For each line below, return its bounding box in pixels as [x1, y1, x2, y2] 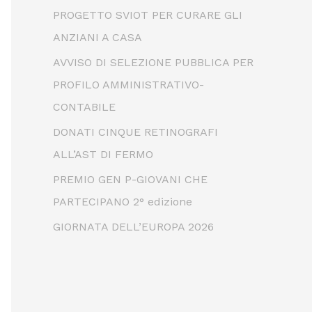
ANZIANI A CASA [53, 30, 142, 44]
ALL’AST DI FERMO [53, 147, 153, 161]
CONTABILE [53, 100, 116, 114]
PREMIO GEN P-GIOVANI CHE [53, 172, 208, 186]
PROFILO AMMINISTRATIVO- [53, 77, 204, 91]
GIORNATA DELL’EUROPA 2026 [53, 219, 214, 233]
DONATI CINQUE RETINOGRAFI [53, 125, 218, 139]
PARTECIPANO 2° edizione [53, 194, 192, 208]
